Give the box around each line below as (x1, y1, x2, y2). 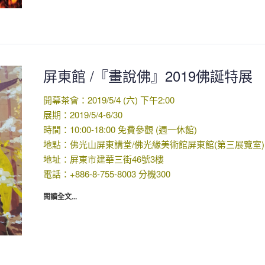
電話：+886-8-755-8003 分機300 (43, 167, 170, 180)
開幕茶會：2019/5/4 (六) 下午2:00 (43, 93, 174, 106)
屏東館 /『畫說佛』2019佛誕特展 (43, 65, 253, 86)
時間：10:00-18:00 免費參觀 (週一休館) (43, 123, 197, 136)
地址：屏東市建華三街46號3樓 (43, 153, 164, 166)
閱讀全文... (43, 191, 77, 202)
